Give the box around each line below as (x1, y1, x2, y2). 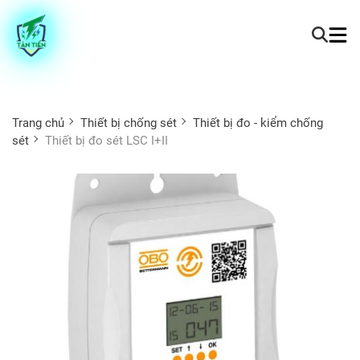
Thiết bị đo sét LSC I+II (45, 133, 168, 148)
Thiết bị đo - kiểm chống (193, 115, 323, 130)
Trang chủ (12, 115, 64, 130)
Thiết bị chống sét (80, 115, 177, 130)
